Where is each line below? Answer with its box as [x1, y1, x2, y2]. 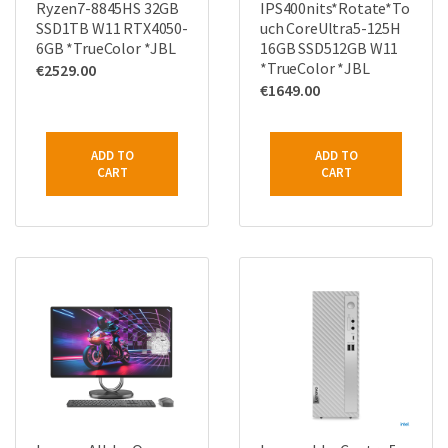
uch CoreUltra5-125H [260, 18, 401, 38]
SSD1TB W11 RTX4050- [36, 18, 188, 38]
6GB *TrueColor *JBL [36, 38, 176, 58]
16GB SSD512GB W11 [260, 38, 399, 58]
